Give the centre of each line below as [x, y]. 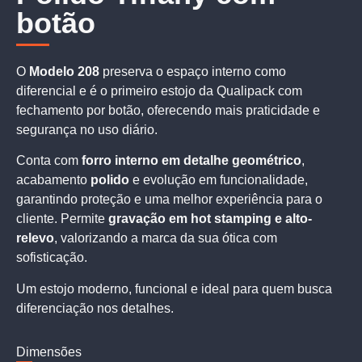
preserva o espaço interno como [193, 71]
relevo [35, 238]
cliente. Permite [62, 219]
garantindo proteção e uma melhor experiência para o [169, 200]
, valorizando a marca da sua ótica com [166, 238]
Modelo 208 [64, 71]
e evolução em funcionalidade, [219, 180]
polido [110, 180]
